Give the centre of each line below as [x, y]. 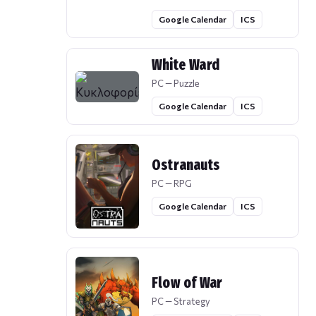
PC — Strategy [181, 302]
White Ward [186, 65]
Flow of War [187, 283]
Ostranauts [186, 165]
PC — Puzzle [176, 84]
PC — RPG [172, 183]
